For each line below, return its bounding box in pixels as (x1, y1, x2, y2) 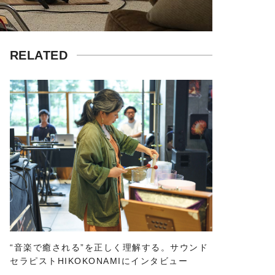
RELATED (10, 48, 68, 62)
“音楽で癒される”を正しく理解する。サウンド (10, 242, 208, 253)
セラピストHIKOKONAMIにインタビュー (10, 256, 188, 266)
